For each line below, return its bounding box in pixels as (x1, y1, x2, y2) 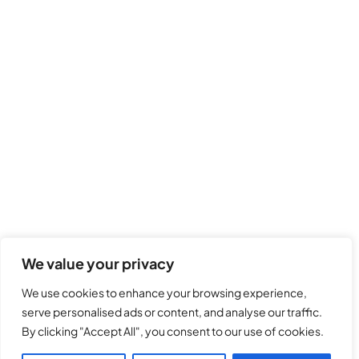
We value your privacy (22, 254, 175, 272)
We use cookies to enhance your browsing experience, (22, 285, 307, 300)
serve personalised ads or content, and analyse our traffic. (22, 305, 322, 319)
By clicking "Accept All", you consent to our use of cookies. (22, 324, 324, 338)
